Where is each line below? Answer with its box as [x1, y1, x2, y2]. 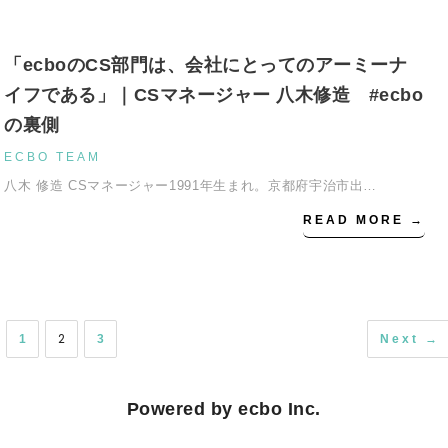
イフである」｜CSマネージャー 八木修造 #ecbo [4, 85, 423, 105]
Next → [380, 332, 441, 346]
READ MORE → [303, 213, 426, 227]
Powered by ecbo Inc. [126, 399, 321, 420]
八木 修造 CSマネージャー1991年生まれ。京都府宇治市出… [4, 178, 378, 193]
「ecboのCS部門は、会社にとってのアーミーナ [4, 55, 407, 75]
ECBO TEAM [4, 150, 101, 164]
